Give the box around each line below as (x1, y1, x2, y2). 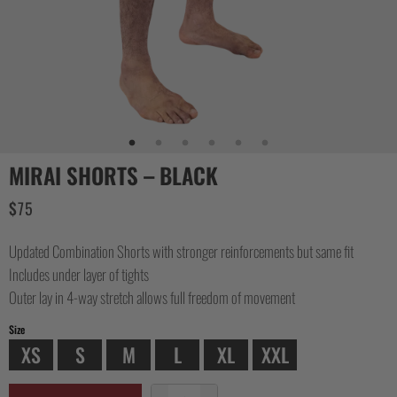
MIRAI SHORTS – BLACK (9, 159, 218, 192)
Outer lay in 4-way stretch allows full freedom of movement (9, 285, 295, 308)
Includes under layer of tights (9, 262, 149, 285)
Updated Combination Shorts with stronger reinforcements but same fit (9, 239, 354, 262)
